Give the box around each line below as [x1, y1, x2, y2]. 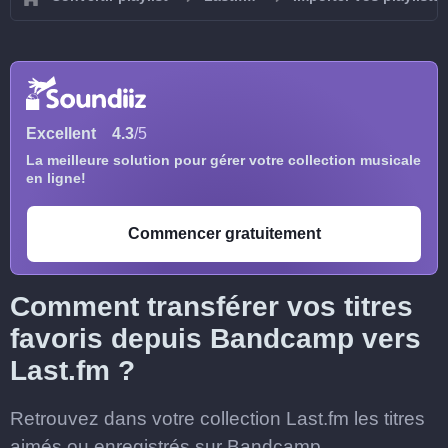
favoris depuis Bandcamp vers [10, 323, 421, 354]
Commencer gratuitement [127, 225, 321, 242]
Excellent [26, 125, 96, 142]
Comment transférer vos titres [10, 291, 413, 322]
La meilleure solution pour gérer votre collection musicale [26, 152, 421, 168]
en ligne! [26, 170, 86, 186]
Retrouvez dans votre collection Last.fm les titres [10, 408, 425, 429]
